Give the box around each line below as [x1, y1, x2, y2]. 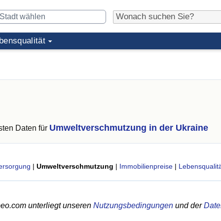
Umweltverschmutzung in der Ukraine [49, 123, 208, 133]
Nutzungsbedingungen [93, 201, 173, 210]
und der [173, 201, 204, 210]
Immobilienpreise [119, 162, 173, 170]
